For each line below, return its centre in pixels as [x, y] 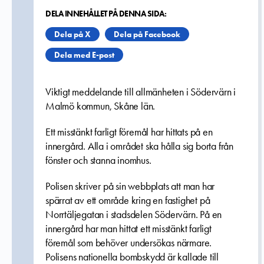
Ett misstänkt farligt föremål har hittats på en [129, 132]
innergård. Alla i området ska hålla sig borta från [139, 146]
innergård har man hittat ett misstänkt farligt [128, 229]
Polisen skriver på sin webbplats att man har [130, 186]
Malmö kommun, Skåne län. [100, 106]
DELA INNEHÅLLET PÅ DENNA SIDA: [106, 14]
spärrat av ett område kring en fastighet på [128, 200]
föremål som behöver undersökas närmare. [129, 243]
